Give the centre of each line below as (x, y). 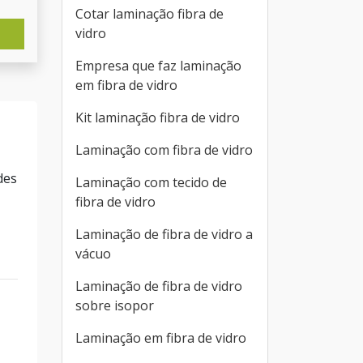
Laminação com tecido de (151, 182)
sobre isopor (115, 305)
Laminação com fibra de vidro (164, 150)
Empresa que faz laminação (158, 66)
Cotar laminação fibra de (149, 14)
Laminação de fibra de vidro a (164, 234)
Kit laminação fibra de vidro (158, 117)
